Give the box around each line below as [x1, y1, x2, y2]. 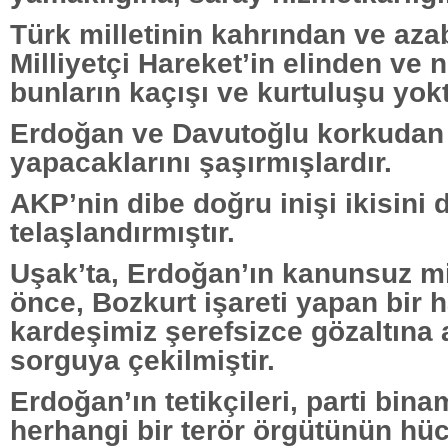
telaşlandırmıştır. [10, 215, 235, 248]
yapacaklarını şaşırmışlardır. [10, 145, 392, 178]
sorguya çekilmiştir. [10, 343, 275, 376]
